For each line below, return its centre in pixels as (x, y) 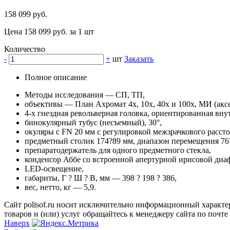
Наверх (17, 223)
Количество (25, 49)
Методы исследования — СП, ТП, (85, 95)
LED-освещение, (54, 169)
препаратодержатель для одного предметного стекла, (118, 150)
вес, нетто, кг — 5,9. (60, 187)
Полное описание (56, 78)
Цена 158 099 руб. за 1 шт (49, 32)
